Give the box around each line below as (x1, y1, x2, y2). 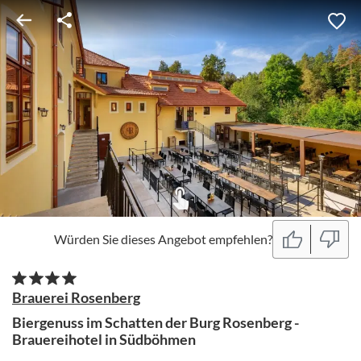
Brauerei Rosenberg (12, 288, 140, 306)
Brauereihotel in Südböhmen (12, 330, 196, 348)
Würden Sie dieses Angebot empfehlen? (54, 230, 272, 247)
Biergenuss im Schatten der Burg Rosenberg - (12, 313, 299, 331)
